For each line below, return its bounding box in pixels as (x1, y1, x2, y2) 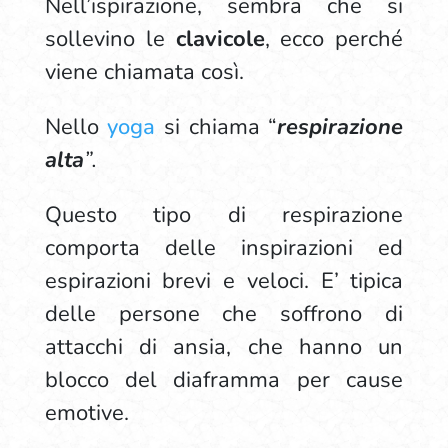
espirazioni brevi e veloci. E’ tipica (44, 266, 404, 296)
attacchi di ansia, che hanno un (44, 332, 404, 362)
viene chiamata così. (44, 57, 250, 87)
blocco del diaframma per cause (44, 365, 404, 395)
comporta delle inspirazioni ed (44, 233, 404, 263)
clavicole (175, 24, 265, 54)
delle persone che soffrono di (44, 299, 404, 329)
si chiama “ (155, 112, 278, 142)
